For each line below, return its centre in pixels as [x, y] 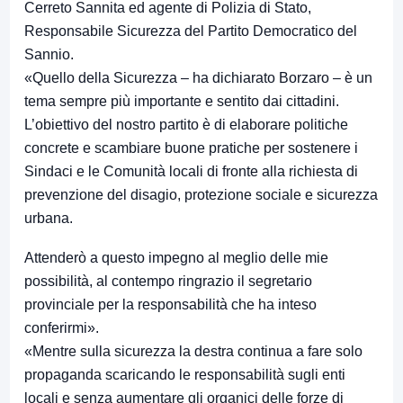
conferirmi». [62, 327]
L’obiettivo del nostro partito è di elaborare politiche [186, 124]
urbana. [49, 218]
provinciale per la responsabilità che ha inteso [170, 304]
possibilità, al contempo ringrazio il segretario [168, 281]
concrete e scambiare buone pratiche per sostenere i [191, 148]
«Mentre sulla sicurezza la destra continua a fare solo [193, 351]
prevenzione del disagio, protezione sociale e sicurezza [201, 194]
